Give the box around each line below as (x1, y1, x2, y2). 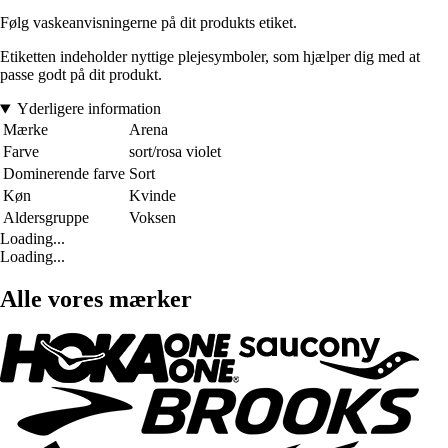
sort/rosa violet (129, 143, 221, 161)
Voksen (129, 209, 176, 227)
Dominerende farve (3, 165, 125, 183)
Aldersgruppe (3, 209, 89, 227)
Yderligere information (16, 100, 161, 118)
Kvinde (129, 187, 176, 205)
